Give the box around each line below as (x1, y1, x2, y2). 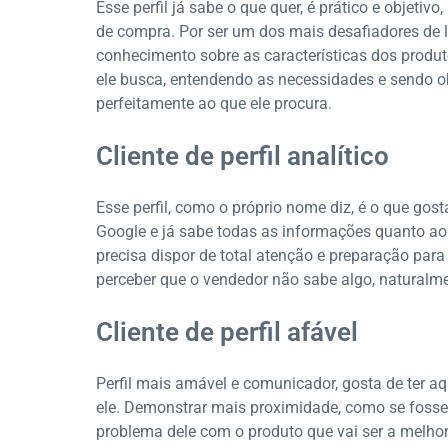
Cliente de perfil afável (96, 317, 358, 348)
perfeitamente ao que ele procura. (96, 94, 332, 114)
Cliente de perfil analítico (96, 141, 389, 172)
